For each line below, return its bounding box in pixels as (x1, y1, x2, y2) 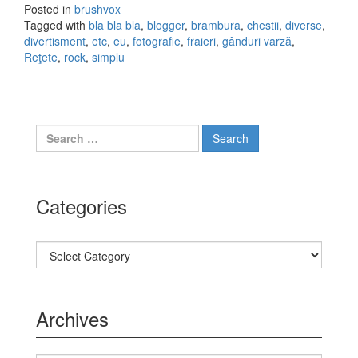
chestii (247, 17, 279, 34)
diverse (285, 17, 322, 34)
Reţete (24, 49, 58, 66)
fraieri (187, 33, 216, 50)
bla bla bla (89, 17, 141, 34)
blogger (147, 17, 185, 34)
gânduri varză (222, 33, 292, 50)
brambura (191, 17, 241, 34)
